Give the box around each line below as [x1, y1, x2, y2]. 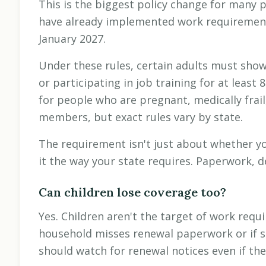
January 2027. [39, 31, 106, 46]
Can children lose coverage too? [39, 185, 226, 200]
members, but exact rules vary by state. [39, 110, 243, 125]
